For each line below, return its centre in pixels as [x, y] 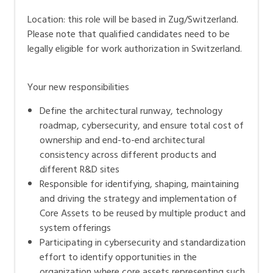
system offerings [75, 228]
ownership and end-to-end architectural [122, 140]
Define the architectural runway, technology [131, 111]
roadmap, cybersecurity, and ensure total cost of [142, 126]
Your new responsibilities [78, 87]
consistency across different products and [128, 155]
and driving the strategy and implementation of [138, 199]
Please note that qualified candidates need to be [129, 34]
